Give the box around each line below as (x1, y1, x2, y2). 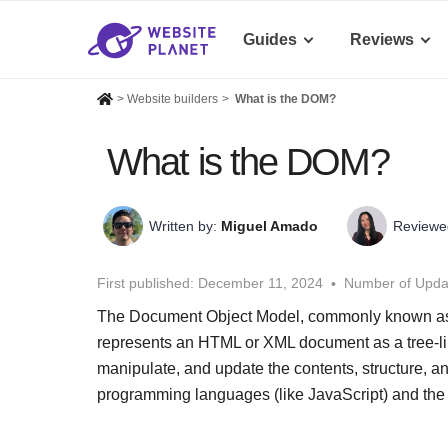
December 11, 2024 (198, 275, 323, 292)
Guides (243, 31, 297, 48)
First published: (97, 275, 194, 292)
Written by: (149, 218, 221, 235)
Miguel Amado (221, 218, 318, 235)
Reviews (350, 31, 414, 48)
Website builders (127, 92, 219, 107)
